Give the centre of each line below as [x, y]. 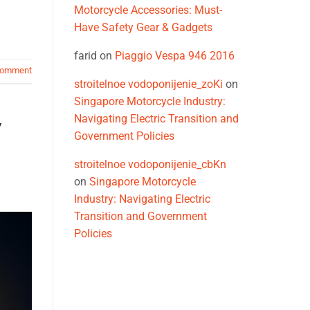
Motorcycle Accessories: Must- [148, 10]
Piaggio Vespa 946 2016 [175, 56]
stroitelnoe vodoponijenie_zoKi [148, 84]
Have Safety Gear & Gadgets [143, 28]
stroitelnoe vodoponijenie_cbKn [150, 165]
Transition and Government [140, 217]
